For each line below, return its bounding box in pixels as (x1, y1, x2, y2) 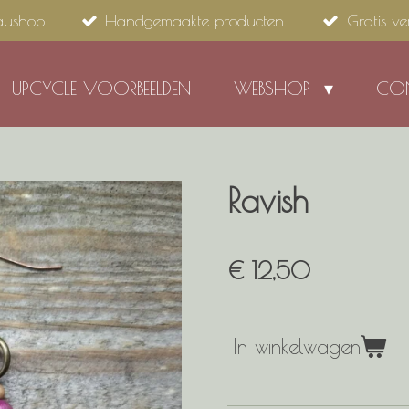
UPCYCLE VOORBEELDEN (12, 78, 191, 99)
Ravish (227, 182, 309, 220)
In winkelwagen (233, 334, 361, 360)
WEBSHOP (234, 78, 317, 99)
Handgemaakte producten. (104, 11, 287, 30)
